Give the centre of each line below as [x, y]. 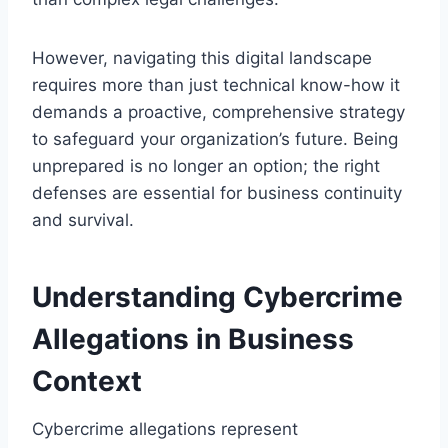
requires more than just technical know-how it [216, 84]
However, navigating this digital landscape [202, 57]
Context [87, 380]
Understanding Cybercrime [217, 296]
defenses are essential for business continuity [217, 192]
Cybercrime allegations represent [165, 428]
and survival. [83, 219]
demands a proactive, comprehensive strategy [218, 111]
